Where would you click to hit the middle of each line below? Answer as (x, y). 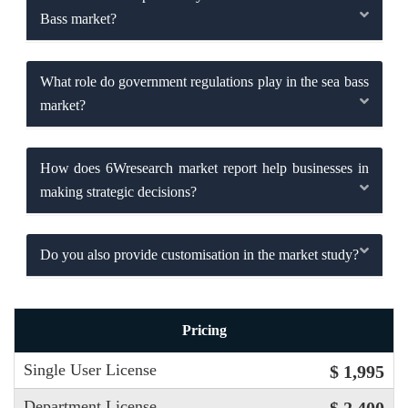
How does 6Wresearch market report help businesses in (204, 168)
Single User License (90, 369)
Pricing (204, 330)
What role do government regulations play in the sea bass (204, 82)
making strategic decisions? (118, 192)
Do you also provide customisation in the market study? (199, 255)
